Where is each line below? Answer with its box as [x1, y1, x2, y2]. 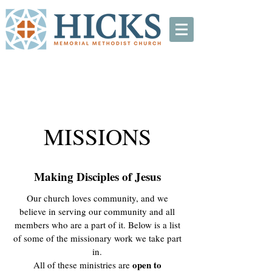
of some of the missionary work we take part [13, 232, 182, 244]
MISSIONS [43, 121, 151, 152]
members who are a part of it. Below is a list [14, 219, 180, 231]
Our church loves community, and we [26, 192, 168, 204]
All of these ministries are [33, 259, 132, 271]
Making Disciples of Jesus [33, 168, 161, 185]
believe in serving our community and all [19, 205, 175, 217]
